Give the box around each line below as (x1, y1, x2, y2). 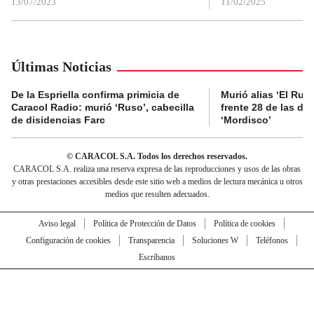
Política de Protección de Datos (93, 218, 196, 228)
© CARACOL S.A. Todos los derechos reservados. (67, 151, 247, 161)
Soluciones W (191, 235, 238, 245)
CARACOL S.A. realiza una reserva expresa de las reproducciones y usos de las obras (13, 163, 301, 174)
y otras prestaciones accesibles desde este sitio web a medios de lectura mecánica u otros (11, 176, 303, 186)
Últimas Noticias (11, 58, 111, 74)
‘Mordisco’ (221, 114, 271, 125)
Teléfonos (255, 235, 288, 245)
